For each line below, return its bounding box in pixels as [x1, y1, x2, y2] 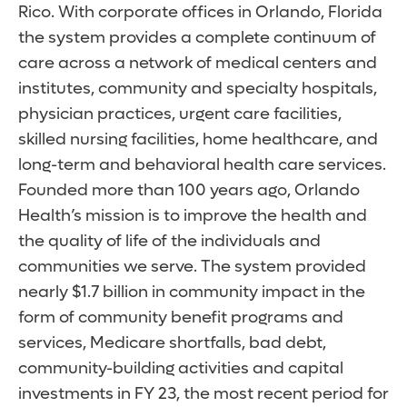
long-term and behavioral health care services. [18, 154, 386, 176]
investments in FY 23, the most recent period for [18, 383, 389, 405]
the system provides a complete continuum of [18, 27, 376, 49]
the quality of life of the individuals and [18, 231, 321, 253]
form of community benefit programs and [18, 307, 343, 329]
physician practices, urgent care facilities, [18, 104, 342, 125]
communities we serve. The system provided [18, 256, 366, 278]
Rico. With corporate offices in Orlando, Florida [18, 2, 382, 24]
